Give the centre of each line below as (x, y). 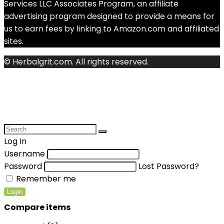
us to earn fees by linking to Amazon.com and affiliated (111, 29)
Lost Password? (169, 166)
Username (24, 154)
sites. (14, 41)
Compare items (37, 207)
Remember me (45, 179)
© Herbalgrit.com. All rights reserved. (76, 62)
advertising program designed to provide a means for (109, 16)
